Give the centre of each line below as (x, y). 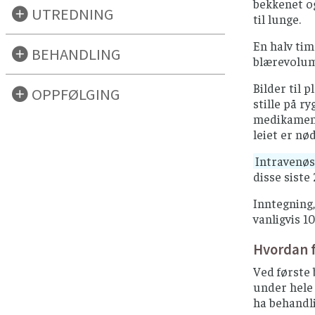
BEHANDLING (77, 54)
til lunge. (277, 19)
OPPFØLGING (76, 94)
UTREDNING (73, 14)
